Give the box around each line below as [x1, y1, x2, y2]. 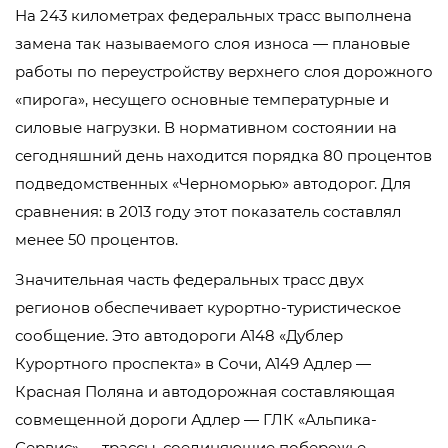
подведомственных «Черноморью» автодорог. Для [15, 174, 411, 193]
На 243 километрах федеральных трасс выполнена [15, 6, 412, 25]
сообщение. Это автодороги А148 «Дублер [15, 326, 343, 345]
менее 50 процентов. [15, 230, 178, 249]
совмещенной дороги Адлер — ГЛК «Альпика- [15, 410, 377, 429]
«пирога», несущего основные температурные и [15, 90, 389, 109]
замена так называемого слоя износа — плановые [15, 34, 410, 53]
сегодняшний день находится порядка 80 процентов [15, 146, 432, 165]
